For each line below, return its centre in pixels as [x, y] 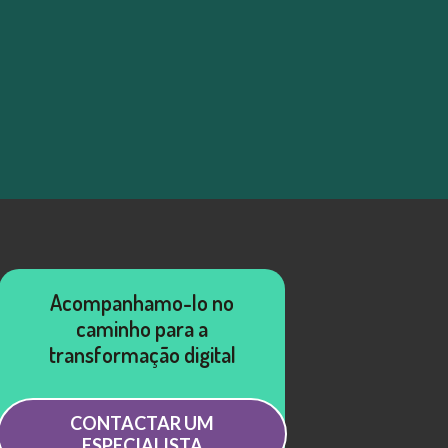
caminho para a [142, 327]
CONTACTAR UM [142, 422]
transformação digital [142, 353]
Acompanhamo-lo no [142, 301]
